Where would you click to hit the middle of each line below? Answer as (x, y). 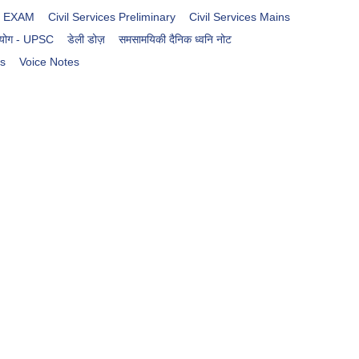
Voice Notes (50, 62)
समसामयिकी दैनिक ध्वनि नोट (175, 40)
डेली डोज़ (87, 40)
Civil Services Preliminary (112, 17)
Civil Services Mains (239, 17)
